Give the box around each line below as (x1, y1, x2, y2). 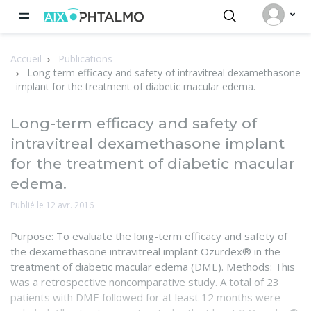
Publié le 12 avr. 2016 (10, 199, 94, 211)
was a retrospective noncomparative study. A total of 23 (10, 274, 279, 289)
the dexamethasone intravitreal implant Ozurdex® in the (10, 244, 280, 258)
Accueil (10, 51, 42, 65)
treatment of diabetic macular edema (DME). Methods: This (10, 259, 295, 274)
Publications (58, 51, 112, 65)
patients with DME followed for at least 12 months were (10, 289, 280, 304)
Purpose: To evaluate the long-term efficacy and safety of (10, 228, 287, 243)
